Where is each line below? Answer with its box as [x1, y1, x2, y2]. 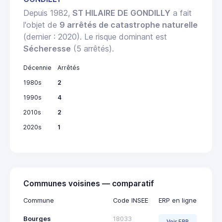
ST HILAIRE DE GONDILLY [72, 7, 170, 18]
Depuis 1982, [23, 7, 72, 18]
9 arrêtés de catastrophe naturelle [59, 19, 198, 30]
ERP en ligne [159, 196, 197, 204]
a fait [170, 7, 192, 18]
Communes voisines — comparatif [23, 178, 154, 188]
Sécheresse [23, 43, 71, 54]
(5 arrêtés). [71, 43, 114, 54]
